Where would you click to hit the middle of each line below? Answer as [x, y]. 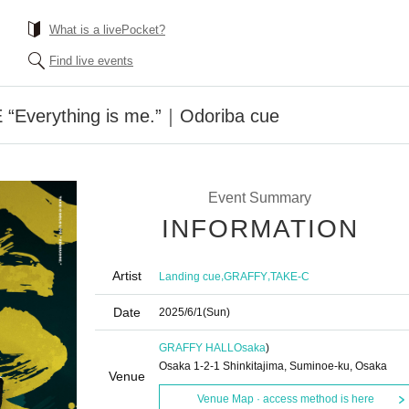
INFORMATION [260, 229]
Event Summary [259, 198]
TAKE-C [290, 276]
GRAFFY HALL [196, 348]
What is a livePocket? [107, 30]
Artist [127, 276]
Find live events [91, 61]
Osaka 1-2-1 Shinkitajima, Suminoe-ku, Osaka [273, 366]
